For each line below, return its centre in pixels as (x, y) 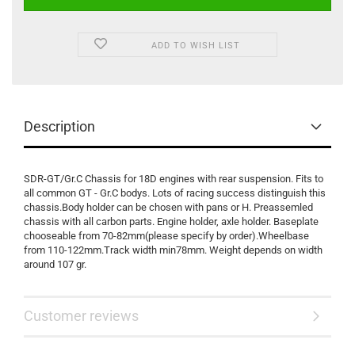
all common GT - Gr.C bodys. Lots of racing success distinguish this (175, 193)
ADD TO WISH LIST (196, 46)
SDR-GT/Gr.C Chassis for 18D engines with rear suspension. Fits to (174, 179)
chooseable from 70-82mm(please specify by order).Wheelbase (166, 236)
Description (59, 126)
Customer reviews (81, 316)
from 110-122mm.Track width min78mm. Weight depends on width (173, 250)
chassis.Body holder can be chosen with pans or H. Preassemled (168, 207)
